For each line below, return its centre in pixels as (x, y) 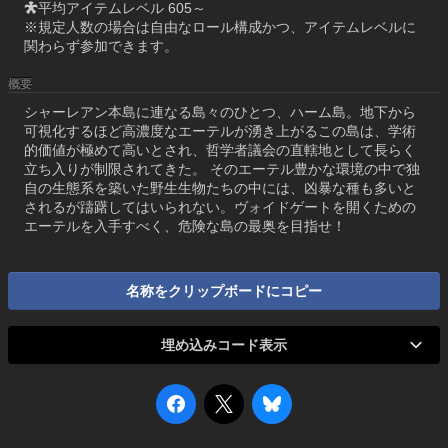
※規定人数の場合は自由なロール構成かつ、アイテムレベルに (220, 27)
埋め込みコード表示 (224, 345)
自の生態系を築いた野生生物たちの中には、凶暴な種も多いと (220, 188)
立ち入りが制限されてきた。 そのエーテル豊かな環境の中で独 (222, 169)
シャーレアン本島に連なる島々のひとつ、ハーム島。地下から (220, 112)
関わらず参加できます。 (101, 46)
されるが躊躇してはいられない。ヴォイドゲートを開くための (220, 207)
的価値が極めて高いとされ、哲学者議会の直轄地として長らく (220, 150)
